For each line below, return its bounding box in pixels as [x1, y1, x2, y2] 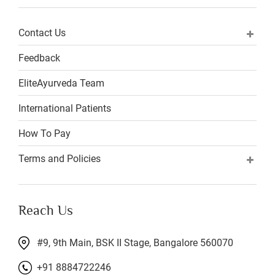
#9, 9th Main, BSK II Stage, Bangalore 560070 [37, 237, 233, 249]
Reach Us [18, 203, 73, 218]
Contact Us [18, 27, 66, 39]
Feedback [18, 52, 60, 64]
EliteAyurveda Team [18, 77, 104, 89]
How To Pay [18, 128, 71, 139]
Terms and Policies [18, 153, 101, 165]
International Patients [18, 103, 111, 114]
